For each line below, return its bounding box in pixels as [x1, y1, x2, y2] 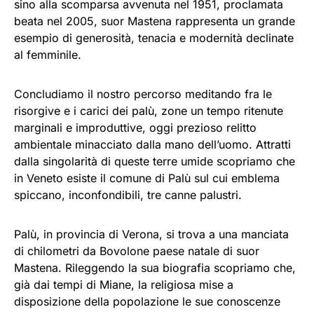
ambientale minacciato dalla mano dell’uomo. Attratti [14, 137, 291, 152]
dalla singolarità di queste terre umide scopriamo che [14, 154, 295, 169]
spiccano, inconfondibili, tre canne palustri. [14, 188, 242, 203]
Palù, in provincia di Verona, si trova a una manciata [14, 227, 289, 242]
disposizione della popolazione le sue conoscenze [14, 294, 280, 309]
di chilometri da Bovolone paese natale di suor [14, 244, 259, 259]
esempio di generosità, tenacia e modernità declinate [14, 31, 294, 46]
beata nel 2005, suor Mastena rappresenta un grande [14, 14, 295, 29]
